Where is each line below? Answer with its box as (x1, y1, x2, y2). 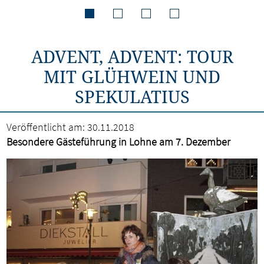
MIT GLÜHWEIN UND (44, 65, 220, 88)
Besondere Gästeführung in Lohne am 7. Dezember (6, 135, 231, 148)
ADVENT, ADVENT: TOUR (31, 45, 233, 68)
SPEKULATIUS (74, 85, 190, 108)
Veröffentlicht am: (6, 120, 85, 134)
